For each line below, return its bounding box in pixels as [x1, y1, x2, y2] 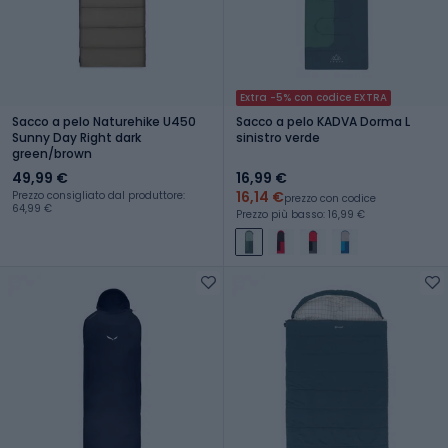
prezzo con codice [284, 190, 376, 206]
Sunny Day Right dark [12, 128, 141, 146]
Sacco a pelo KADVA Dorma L [236, 112, 410, 130]
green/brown [12, 144, 92, 162]
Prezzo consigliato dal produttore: [12, 187, 185, 203]
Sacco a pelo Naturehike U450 [12, 112, 196, 130]
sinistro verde [236, 128, 320, 146]
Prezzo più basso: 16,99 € [236, 206, 365, 222]
